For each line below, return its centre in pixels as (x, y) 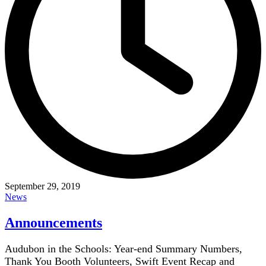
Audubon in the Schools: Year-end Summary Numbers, (123, 249)
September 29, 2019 (42, 186)
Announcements (53, 223)
